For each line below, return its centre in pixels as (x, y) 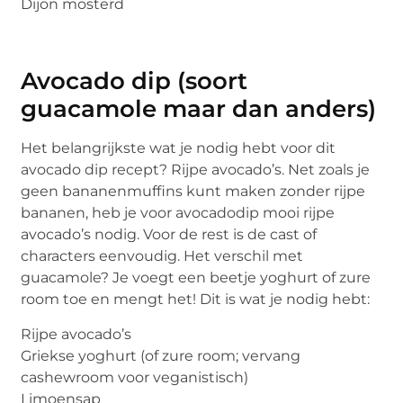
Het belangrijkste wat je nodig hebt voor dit (179, 148)
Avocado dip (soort (134, 81)
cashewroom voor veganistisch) (135, 377)
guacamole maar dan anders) (199, 109)
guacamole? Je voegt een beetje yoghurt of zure (196, 278)
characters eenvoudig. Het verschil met (162, 256)
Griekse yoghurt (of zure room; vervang (161, 355)
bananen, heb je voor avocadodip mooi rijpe (178, 213)
